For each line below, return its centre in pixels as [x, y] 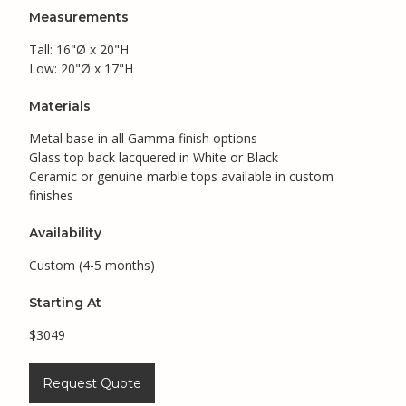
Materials [60, 106]
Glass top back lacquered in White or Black [154, 157]
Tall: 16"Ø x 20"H [79, 49]
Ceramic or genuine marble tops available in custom [181, 176]
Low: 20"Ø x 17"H [81, 68]
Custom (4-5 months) [92, 265]
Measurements [79, 17]
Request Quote [92, 383]
